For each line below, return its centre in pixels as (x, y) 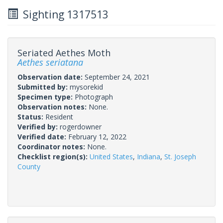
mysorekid (86, 87)
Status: (31, 116)
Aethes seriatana (50, 62)
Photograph (94, 97)
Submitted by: (44, 87)
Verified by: (39, 126)
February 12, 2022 (97, 136)
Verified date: (43, 136)
